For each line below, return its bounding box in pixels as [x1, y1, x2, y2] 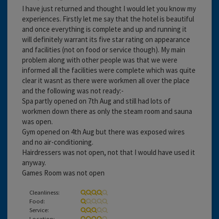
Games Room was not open [22, 168, 105, 177]
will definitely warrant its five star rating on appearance [22, 34, 190, 44]
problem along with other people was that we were [22, 55, 177, 65]
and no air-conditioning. [22, 137, 93, 147]
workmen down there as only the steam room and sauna [22, 106, 192, 116]
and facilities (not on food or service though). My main [22, 44, 185, 54]
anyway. [22, 157, 46, 167]
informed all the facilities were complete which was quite [22, 65, 196, 75]
